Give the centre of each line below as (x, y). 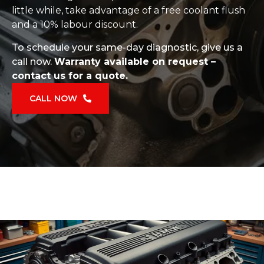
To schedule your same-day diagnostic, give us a (127, 47)
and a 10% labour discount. (75, 24)
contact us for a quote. (70, 76)
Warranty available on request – (135, 62)
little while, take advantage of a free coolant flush (128, 10)
